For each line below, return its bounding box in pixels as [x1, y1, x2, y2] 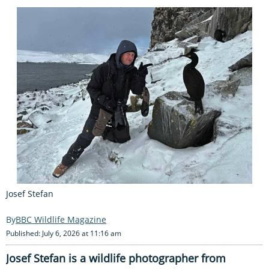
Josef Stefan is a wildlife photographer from [6, 250, 226, 265]
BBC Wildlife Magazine [16, 213, 106, 225]
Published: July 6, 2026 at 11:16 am [6, 228, 121, 238]
